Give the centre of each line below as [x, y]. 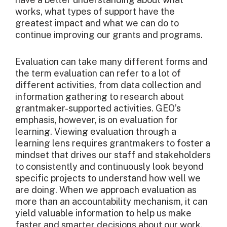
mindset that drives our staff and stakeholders [113, 155]
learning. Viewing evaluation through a [96, 132]
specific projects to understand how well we [108, 178]
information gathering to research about [100, 97]
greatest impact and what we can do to [97, 23]
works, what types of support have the [95, 12]
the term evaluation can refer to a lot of [98, 73]
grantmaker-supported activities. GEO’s [98, 108]
